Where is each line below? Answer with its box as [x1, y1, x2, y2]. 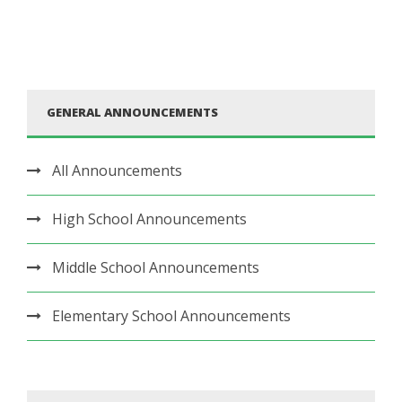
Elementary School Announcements [52, 305, 291, 326]
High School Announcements [52, 208, 247, 229]
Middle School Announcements [52, 257, 259, 277]
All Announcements [52, 160, 182, 180]
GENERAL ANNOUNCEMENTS [47, 103, 218, 120]
